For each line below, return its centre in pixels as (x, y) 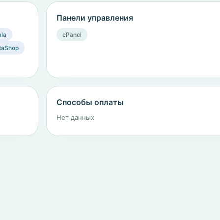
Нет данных (75, 117)
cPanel (72, 35)
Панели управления (95, 18)
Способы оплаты (90, 102)
